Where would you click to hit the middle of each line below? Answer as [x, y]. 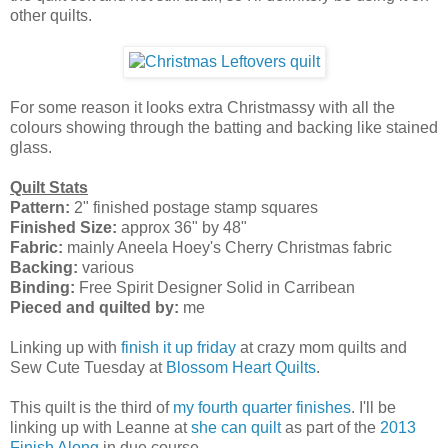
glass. [31, 147]
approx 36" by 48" [182, 227]
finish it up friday [178, 347]
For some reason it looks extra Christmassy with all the [202, 107]
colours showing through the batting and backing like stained [224, 127]
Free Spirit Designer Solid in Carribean [215, 287]
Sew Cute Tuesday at [88, 367]
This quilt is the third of [91, 407]
